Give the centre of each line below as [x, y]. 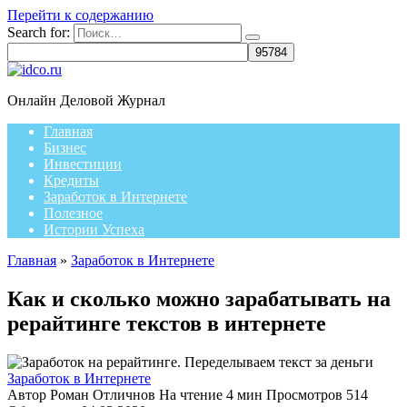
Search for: [39, 32]
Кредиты [71, 180]
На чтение [191, 394]
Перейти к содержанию [80, 15]
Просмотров [304, 394]
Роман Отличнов [101, 394]
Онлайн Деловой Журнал [86, 100]
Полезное [73, 213]
